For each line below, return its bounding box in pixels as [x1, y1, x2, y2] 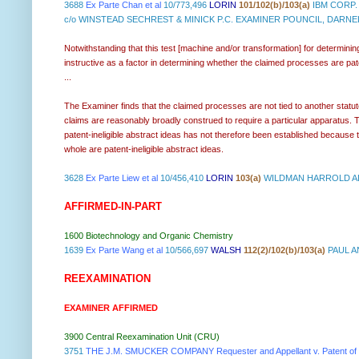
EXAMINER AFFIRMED [64, 302, 158, 313]
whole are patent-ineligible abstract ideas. [64, 143, 224, 154]
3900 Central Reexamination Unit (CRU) [64, 331, 220, 341]
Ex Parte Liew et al [86, 172, 158, 183]
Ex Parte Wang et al [86, 244, 163, 255]
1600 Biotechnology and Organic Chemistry [64, 230, 233, 240]
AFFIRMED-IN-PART [64, 200, 162, 212]
